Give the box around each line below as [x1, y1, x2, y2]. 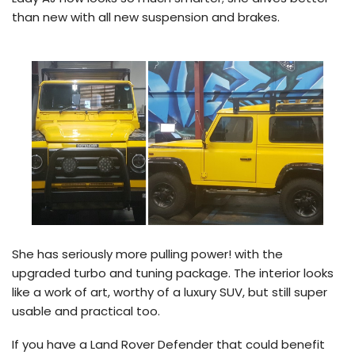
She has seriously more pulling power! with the [12, 245, 283, 262]
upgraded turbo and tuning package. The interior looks [12, 264, 334, 281]
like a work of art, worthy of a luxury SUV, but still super [12, 283, 327, 300]
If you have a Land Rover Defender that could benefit [12, 335, 325, 353]
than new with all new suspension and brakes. [12, 8, 280, 25]
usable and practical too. [12, 302, 160, 319]
